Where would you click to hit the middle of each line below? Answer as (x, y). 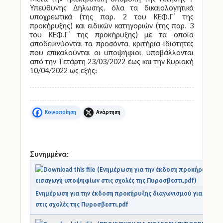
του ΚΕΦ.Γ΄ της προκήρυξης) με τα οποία (112, 34)
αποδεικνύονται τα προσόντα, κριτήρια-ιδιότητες (112, 43)
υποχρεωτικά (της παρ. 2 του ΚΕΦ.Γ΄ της (112, 16)
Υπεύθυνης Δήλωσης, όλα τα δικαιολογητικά (112, 7)
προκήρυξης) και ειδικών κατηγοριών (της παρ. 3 (112, 25)
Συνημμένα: (49, 154)
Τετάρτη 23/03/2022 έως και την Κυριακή (126, 61)
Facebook (48, 116)
